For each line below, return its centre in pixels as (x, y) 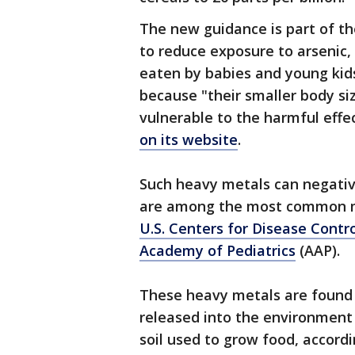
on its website (189, 140)
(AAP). (320, 251)
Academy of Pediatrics (218, 251)
